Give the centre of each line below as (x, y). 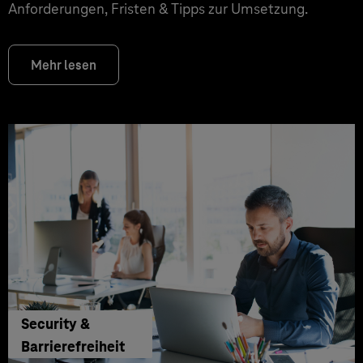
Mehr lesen (64, 65)
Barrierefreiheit (73, 346)
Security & (56, 323)
